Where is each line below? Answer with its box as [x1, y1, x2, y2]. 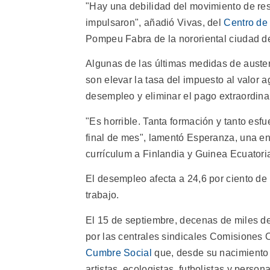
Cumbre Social [86, 247, 152, 258]
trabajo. [86, 190, 119, 201]
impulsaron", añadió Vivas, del [86, 17, 224, 28]
